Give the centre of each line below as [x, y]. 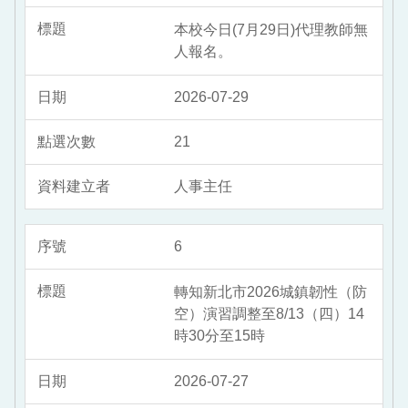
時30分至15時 [219, 336]
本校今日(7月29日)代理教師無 [271, 30]
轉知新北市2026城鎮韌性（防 [270, 292]
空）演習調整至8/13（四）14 [269, 314]
